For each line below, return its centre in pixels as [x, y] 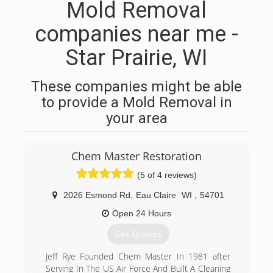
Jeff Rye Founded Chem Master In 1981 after [138, 257]
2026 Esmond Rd [97, 195]
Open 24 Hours [142, 213]
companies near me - [136, 34]
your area [136, 118]
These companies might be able [136, 87]
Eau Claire [156, 195]
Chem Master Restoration [136, 156]
